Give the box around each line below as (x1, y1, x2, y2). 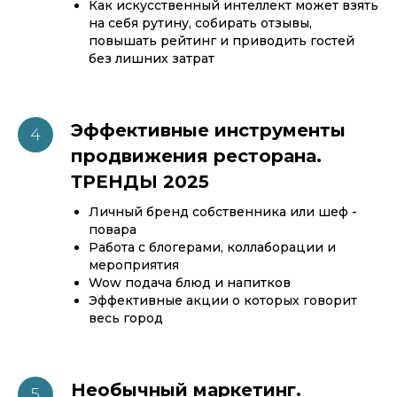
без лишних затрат (89, 51, 214, 66)
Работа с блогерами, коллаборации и (89, 239, 336, 255)
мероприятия (89, 257, 179, 273)
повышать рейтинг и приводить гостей (89, 33, 354, 49)
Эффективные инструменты (71, 120, 346, 141)
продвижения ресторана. (71, 145, 322, 167)
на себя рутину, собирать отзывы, (89, 15, 312, 31)
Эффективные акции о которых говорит (89, 292, 357, 308)
